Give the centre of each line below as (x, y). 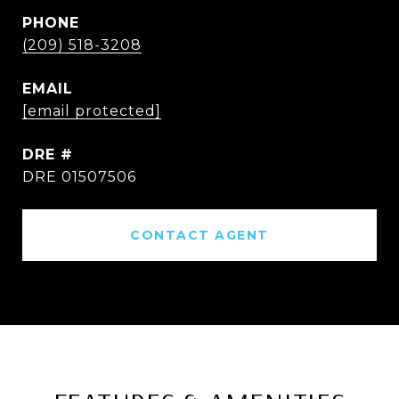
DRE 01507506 (79, 177)
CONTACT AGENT (199, 235)
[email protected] (92, 111)
